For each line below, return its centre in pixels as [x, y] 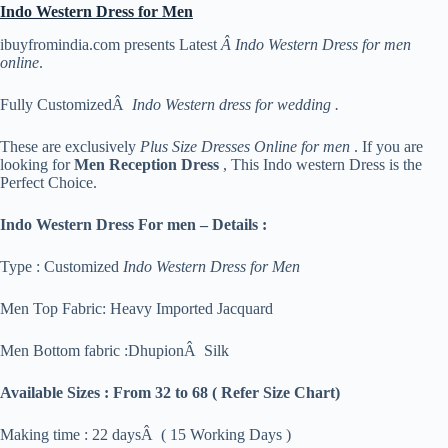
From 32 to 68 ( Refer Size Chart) [226, 393]
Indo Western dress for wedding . [235, 105]
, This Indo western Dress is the [320, 165]
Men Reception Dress [146, 165]
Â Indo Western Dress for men [316, 45]
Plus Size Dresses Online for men [245, 147]
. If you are [386, 147]
